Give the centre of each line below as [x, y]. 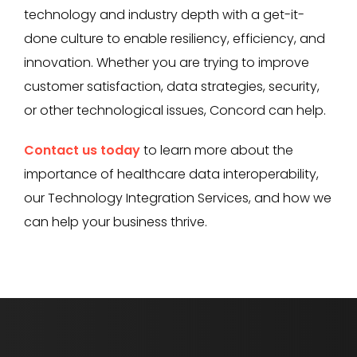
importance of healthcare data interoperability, [171, 174]
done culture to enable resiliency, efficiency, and [175, 38]
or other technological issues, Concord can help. [175, 110]
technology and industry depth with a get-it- [164, 14]
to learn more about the [217, 150]
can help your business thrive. [116, 222]
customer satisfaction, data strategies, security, [172, 86]
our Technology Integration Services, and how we [178, 198]
